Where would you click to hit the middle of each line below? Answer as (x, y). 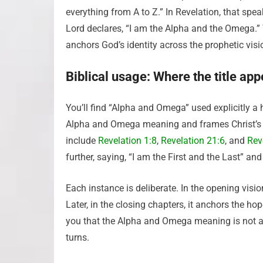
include (82, 141)
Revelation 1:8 (127, 141)
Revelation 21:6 (193, 141)
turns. (77, 237)
